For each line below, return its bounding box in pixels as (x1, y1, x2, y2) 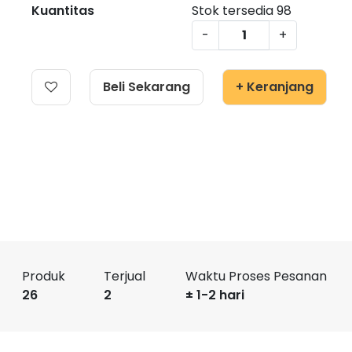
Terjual (104, 267, 145, 286)
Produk (22, 267, 65, 286)
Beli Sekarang (103, 78, 190, 96)
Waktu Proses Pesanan (185, 267, 327, 286)
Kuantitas (31, 2, 94, 20)
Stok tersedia (192, 2, 277, 20)
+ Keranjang (236, 78, 313, 96)
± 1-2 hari (185, 286, 244, 305)
